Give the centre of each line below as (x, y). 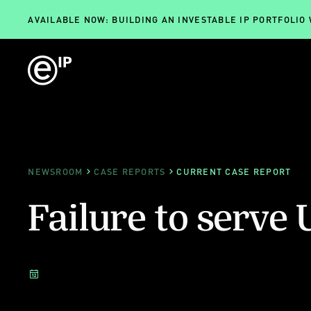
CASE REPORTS (130, 171)
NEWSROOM (56, 171)
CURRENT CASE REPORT (234, 171)
